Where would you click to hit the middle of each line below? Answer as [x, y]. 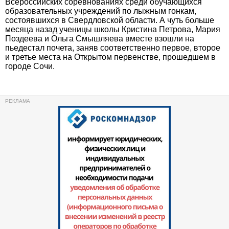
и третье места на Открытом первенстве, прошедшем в [110, 57]
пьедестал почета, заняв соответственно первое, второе [113, 48]
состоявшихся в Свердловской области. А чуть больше [110, 20]
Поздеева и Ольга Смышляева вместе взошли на [100, 39]
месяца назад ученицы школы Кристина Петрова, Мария [113, 29]
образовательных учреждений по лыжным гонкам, [101, 11]
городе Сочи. [30, 66]
